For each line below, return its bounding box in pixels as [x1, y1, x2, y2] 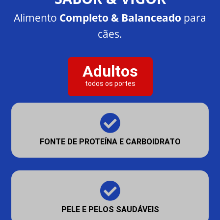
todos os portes [84, 79, 136, 87]
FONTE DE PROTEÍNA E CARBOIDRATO [39, 137, 181, 146]
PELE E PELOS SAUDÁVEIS [61, 204, 159, 214]
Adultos [82, 61, 138, 81]
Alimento [14, 10, 57, 25]
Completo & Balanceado [57, 10, 181, 25]
